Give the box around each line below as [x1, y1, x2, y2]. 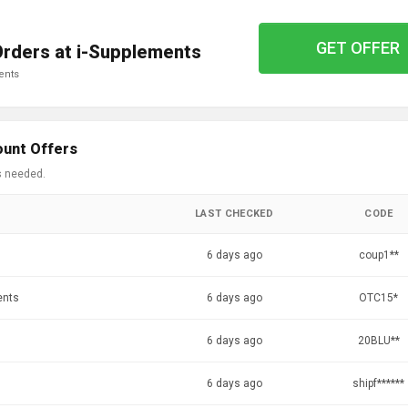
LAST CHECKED [195, 208, 273, 219]
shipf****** [352, 377, 404, 390]
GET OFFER [315, 38, 400, 57]
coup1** [358, 249, 399, 261]
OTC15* [359, 291, 398, 304]
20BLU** [357, 334, 400, 347]
